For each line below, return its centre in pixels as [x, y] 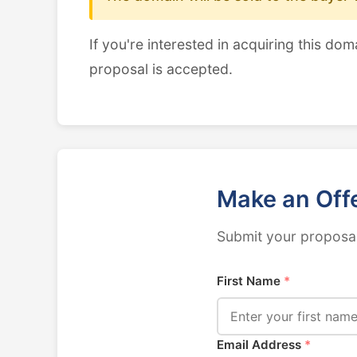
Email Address [261, 345]
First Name [250, 281]
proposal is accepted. [161, 69]
